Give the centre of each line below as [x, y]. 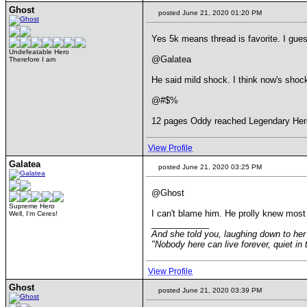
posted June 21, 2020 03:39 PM [209, 290]
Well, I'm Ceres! [33, 213]
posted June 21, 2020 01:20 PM [209, 13]
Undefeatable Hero [39, 52]
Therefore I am [32, 59]
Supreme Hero [32, 206]
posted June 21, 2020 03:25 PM [209, 167]
